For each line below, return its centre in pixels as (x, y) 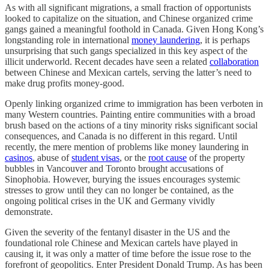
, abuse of (52, 157)
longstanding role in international (68, 40)
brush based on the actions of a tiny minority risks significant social (131, 125)
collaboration (234, 61)
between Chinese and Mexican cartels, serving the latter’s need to (128, 72)
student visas (95, 157)
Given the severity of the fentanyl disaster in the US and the (117, 232)
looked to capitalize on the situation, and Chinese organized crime (129, 18)
